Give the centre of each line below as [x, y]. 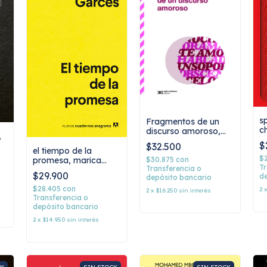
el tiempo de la [62, 151]
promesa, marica [67, 161]
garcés [46, 170]
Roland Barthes [177, 140]
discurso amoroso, [183, 131]
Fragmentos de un [183, 121]
